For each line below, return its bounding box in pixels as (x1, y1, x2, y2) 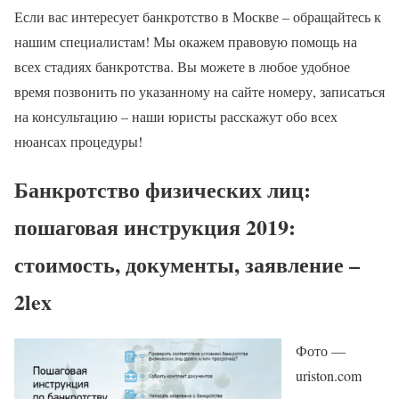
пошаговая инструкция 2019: (14, 211, 296, 243)
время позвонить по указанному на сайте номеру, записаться (14, 81, 385, 101)
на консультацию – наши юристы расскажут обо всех (14, 106, 338, 126)
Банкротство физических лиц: (14, 174, 311, 206)
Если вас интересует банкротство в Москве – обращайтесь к (14, 6, 381, 26)
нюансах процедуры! (14, 131, 142, 151)
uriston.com (296, 366, 362, 386)
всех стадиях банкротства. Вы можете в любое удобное (14, 56, 350, 76)
